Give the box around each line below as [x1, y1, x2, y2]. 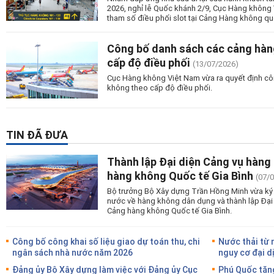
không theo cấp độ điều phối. [107, 81, 212, 93]
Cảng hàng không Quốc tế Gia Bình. [107, 204, 232, 216]
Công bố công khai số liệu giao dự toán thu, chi [12, 235, 200, 247]
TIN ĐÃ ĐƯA [6, 127, 68, 142]
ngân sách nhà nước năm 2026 [12, 246, 133, 258]
